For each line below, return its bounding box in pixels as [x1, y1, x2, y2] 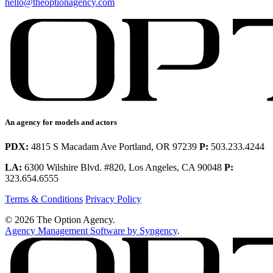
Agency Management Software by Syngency [5, 225, 177, 236]
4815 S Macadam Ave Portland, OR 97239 [29, 141, 199, 152]
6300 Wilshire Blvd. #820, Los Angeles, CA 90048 [22, 161, 224, 172]
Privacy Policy [85, 193, 141, 204]
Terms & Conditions [5, 193, 83, 204]
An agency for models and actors [5, 118, 117, 127]
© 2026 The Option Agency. [5, 214, 115, 225]
